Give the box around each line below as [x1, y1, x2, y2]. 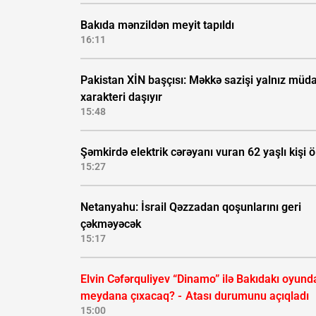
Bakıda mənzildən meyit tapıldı [80, 18, 234, 32]
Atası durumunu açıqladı [186, 289, 309, 303]
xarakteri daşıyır [80, 90, 162, 104]
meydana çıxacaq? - [80, 289, 185, 303]
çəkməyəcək [80, 217, 141, 231]
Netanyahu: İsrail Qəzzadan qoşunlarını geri [80, 200, 301, 214]
